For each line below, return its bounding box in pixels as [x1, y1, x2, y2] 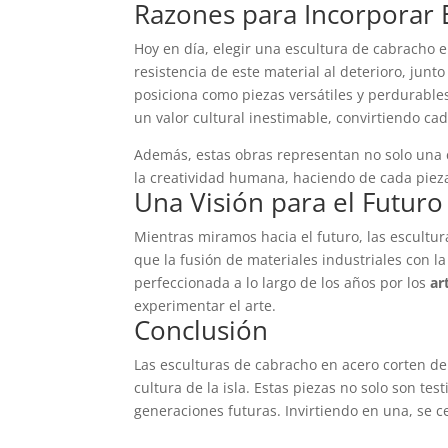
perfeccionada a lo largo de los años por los [134, 272, 431, 292]
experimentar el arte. [134, 295, 277, 315]
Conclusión [134, 311, 269, 348]
